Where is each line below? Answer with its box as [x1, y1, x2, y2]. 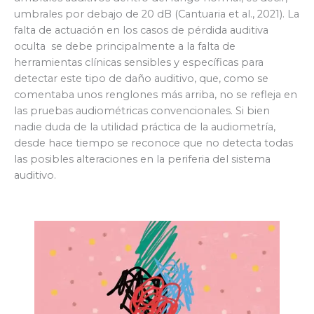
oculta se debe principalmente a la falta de [14, 40, 235, 53]
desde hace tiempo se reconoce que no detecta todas [14, 137, 293, 150]
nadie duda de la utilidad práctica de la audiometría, [14, 121, 275, 134]
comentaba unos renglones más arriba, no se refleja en [14, 88, 297, 102]
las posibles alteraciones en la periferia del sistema [14, 153, 271, 166]
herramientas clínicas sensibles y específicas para [14, 56, 264, 69]
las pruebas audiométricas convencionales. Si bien [14, 104, 270, 118]
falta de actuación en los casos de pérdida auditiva [14, 24, 268, 37]
